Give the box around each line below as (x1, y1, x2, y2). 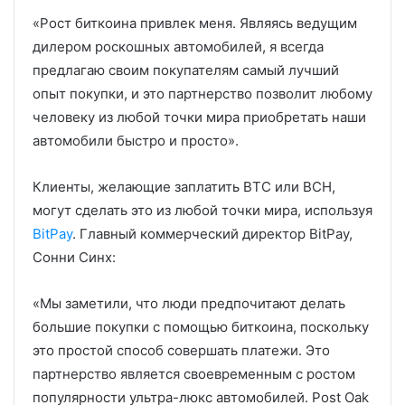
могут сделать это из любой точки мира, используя (33, 201, 372, 219)
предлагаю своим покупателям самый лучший (33, 61, 339, 79)
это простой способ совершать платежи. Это (33, 341, 330, 359)
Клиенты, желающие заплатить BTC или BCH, (33, 177, 335, 195)
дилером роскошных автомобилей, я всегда (33, 37, 324, 55)
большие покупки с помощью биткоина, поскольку (33, 317, 369, 335)
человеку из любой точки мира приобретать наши (33, 108, 366, 126)
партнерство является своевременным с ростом (33, 364, 355, 382)
